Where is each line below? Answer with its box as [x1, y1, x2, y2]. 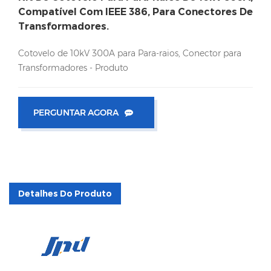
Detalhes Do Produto [18, 188, 112, 200]
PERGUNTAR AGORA [33, 107, 119, 119]
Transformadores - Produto [18, 62, 128, 74]
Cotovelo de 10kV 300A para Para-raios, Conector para [18, 48, 241, 59]
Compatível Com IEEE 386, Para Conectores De [18, 6, 253, 18]
